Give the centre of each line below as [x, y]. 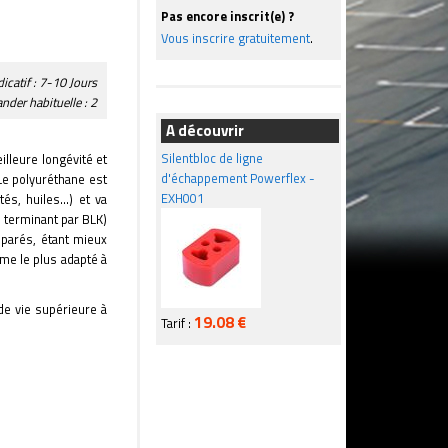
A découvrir [205, 130]
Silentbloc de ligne [212, 158]
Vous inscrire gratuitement [235, 38]
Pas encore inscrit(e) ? [227, 16]
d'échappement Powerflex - [238, 178]
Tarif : [177, 323]
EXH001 [182, 198]
